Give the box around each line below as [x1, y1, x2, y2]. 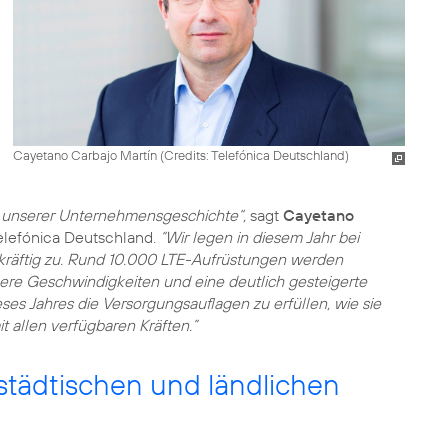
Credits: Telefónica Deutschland [163, 146, 345, 163]
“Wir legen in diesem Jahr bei [160, 227, 359, 247]
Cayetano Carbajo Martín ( [12, 146, 164, 163]
